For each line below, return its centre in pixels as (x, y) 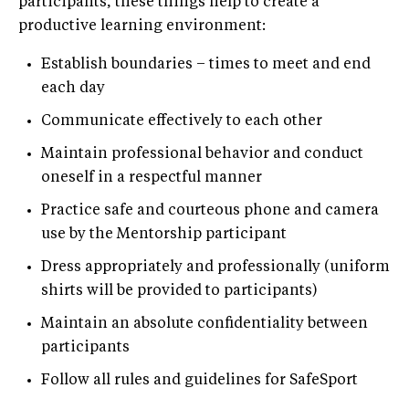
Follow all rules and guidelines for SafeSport (199, 380)
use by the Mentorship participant (164, 234)
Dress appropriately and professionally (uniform (215, 267)
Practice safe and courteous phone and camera (210, 210)
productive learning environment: (142, 26)
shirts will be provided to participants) (179, 291)
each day (73, 88)
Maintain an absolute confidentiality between (204, 324)
